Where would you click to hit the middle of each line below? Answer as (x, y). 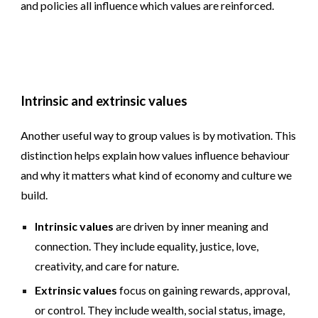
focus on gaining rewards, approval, (204, 290)
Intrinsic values (75, 226)
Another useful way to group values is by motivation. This (159, 135)
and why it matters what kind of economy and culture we (157, 175)
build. (34, 194)
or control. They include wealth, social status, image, (160, 309)
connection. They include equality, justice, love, (147, 246)
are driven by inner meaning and (191, 226)
